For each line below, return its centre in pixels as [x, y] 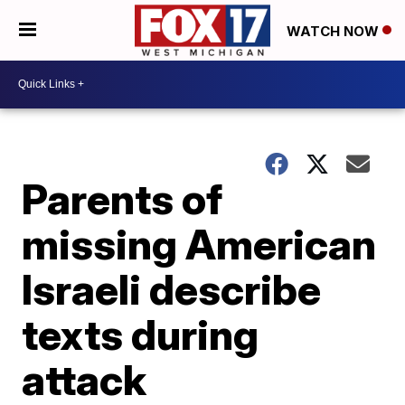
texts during [141, 334]
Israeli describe [172, 289]
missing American [199, 244]
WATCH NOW [334, 31]
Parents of [122, 198]
